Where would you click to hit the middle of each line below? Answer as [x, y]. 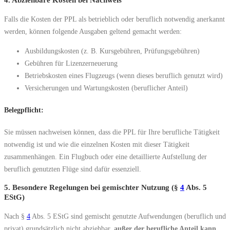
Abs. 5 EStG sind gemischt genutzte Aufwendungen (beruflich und [128, 216]
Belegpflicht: [24, 110]
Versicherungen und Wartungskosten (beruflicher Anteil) [106, 88]
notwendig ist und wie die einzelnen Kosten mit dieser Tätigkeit [97, 145]
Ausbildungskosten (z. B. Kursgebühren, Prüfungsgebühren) [112, 51]
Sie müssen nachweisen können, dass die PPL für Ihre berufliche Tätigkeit [112, 132]
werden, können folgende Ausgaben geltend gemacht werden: [93, 31]
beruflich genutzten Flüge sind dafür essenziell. [73, 169]
